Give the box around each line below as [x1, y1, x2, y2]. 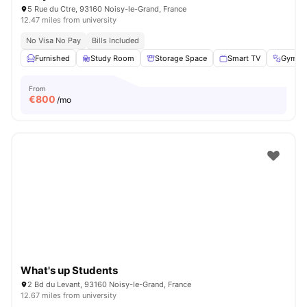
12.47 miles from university [21, 15, 116, 25]
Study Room [90, 53, 134, 63]
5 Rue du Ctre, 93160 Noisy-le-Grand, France [27, 4, 186, 14]
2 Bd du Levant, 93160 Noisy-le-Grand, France [27, 280, 191, 289]
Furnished [35, 53, 70, 63]
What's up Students [21, 264, 118, 277]
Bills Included [92, 36, 139, 45]
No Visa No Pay [26, 36, 81, 45]
